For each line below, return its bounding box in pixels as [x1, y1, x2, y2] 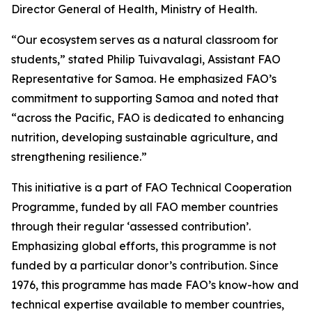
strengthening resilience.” [11, 150, 147, 164]
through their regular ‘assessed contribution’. [11, 219, 251, 233]
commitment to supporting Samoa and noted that [11, 91, 279, 105]
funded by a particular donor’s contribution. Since [11, 258, 279, 272]
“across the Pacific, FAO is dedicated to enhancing [11, 111, 284, 125]
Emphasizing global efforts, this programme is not [11, 239, 276, 253]
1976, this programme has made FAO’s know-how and [11, 278, 299, 292]
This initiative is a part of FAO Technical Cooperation [11, 180, 292, 194]
